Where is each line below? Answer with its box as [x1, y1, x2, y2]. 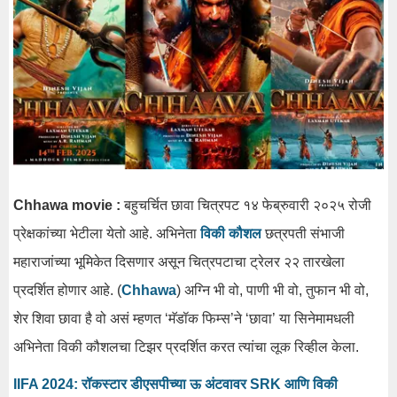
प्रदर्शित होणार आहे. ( [13, 282, 121, 298]
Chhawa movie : [13, 197, 121, 213]
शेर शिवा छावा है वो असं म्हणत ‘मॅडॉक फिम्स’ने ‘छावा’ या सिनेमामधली [13, 310, 354, 326]
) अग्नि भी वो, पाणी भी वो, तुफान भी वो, [176, 282, 369, 298]
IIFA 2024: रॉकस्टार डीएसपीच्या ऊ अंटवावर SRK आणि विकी [13, 376, 338, 392]
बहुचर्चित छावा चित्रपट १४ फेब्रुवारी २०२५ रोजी [121, 197, 371, 213]
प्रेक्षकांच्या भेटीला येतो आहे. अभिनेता [13, 225, 200, 241]
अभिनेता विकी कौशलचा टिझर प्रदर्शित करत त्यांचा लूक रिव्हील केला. [13, 339, 359, 354]
